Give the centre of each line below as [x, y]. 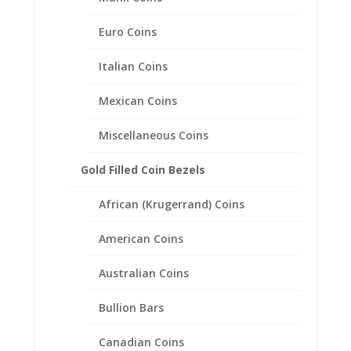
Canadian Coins [142, 342]
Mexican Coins [138, 100]
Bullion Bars [132, 307]
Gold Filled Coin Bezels [143, 169]
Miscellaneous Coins [154, 135]
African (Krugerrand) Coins [172, 204]
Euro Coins [128, 31]
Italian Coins [134, 66]
